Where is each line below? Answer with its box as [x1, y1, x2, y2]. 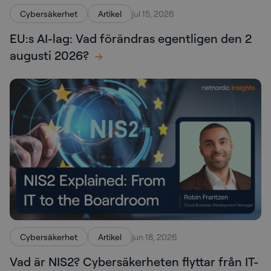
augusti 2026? [10, 48, 89, 64]
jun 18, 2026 [132, 232, 177, 243]
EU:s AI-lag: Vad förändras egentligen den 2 [10, 31, 252, 47]
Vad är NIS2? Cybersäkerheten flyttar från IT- [10, 254, 258, 270]
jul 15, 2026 [132, 8, 174, 19]
